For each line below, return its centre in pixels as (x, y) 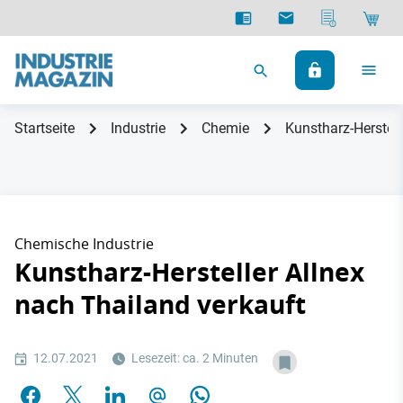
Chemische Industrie (84, 244)
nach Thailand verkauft (160, 304)
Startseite (45, 128)
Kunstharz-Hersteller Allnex (189, 272)
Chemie (225, 128)
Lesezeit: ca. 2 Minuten (193, 358)
